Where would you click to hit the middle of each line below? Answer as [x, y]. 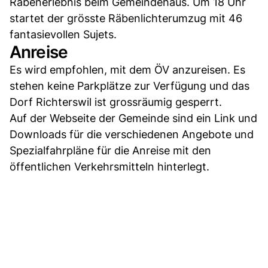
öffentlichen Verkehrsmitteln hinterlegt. [109, 166]
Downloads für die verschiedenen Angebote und [132, 134]
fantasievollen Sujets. [63, 34]
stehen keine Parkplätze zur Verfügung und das [130, 86]
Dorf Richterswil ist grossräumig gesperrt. [116, 102]
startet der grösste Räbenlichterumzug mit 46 [126, 18]
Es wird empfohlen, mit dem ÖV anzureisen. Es [127, 69]
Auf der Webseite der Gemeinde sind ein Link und [133, 118]
